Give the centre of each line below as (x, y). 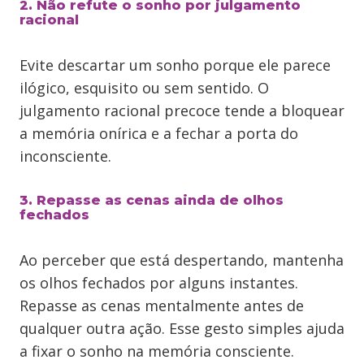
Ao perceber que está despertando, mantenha (182, 260)
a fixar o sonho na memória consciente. (157, 351)
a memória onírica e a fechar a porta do (159, 133)
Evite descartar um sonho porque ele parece (175, 65)
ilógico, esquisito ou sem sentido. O (144, 88)
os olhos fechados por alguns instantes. (159, 283)
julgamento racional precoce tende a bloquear (182, 110)
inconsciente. (65, 156)
